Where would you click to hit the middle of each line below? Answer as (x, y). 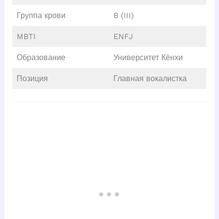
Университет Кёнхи (148, 57)
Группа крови (41, 15)
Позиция (32, 78)
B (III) (123, 15)
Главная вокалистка (150, 78)
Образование (41, 57)
